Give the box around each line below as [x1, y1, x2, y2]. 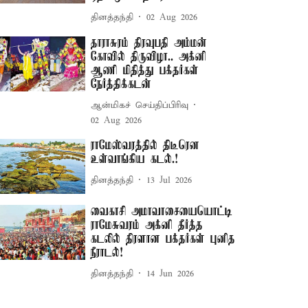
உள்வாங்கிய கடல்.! [91, 153, 179, 166]
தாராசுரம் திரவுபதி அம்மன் [91, 36, 208, 50]
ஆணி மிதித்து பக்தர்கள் [91, 64, 199, 78]
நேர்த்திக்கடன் [91, 78, 152, 91]
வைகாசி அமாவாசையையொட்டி [91, 205, 233, 219]
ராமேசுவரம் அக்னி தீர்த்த [91, 219, 203, 233]
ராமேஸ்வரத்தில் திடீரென [91, 139, 200, 153]
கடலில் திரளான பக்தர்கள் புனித [91, 232, 236, 247]
